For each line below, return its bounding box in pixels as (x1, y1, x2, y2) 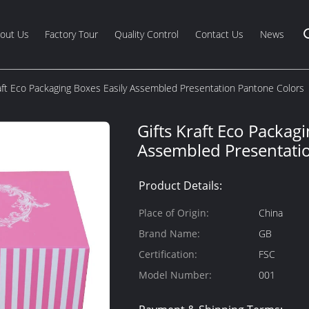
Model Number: (139, 268, 212, 281)
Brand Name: (139, 227, 200, 240)
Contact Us (195, 28, 244, 41)
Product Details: (139, 178, 222, 193)
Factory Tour (45, 28, 99, 41)
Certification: (139, 248, 197, 261)
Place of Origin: (139, 206, 209, 219)
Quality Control (114, 28, 179, 41)
